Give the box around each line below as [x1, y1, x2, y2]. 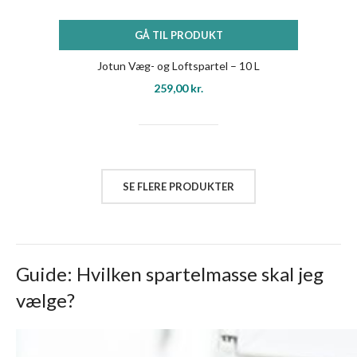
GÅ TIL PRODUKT [134, 29, 223, 41]
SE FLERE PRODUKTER [123, 179, 234, 193]
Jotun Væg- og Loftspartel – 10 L [97, 59, 260, 73]
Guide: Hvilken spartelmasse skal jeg [16, 262, 324, 285]
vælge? [16, 288, 75, 312]
